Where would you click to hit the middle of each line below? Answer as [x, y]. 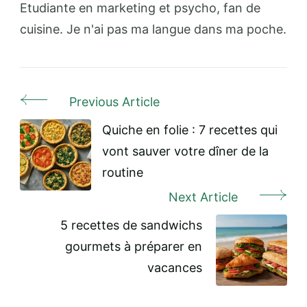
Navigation [68, 132]
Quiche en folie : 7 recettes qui [190, 130]
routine [123, 173]
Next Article [203, 197]
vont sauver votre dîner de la [185, 151]
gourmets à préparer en [134, 247]
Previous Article [114, 102]
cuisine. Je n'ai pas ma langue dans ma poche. [153, 29]
